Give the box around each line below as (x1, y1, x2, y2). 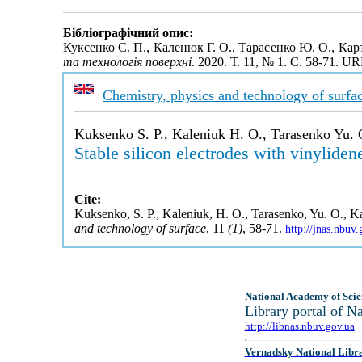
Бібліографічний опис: (62, 26, 193, 40)
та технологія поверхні (62, 55, 192, 69)
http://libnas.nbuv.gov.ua (244, 320, 355, 332)
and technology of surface (74, 221, 206, 235)
